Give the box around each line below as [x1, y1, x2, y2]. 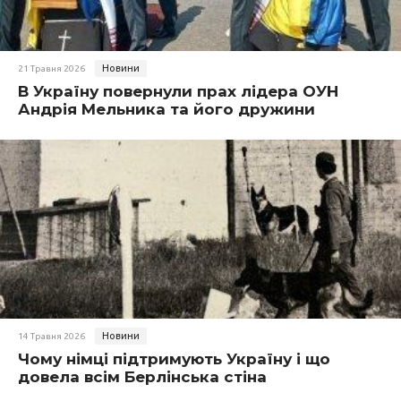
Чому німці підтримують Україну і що [18, 350, 330, 368]
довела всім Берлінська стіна [18, 368, 267, 386]
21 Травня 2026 [18, 64, 85, 73]
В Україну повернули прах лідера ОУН [18, 82, 339, 100]
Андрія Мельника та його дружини [18, 100, 315, 118]
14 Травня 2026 [18, 331, 85, 341]
